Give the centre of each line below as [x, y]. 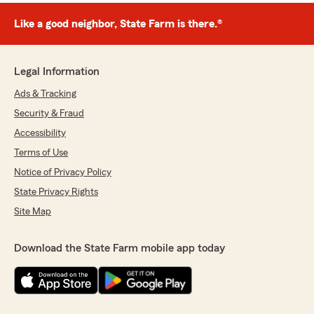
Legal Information [57, 72]
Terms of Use [41, 153]
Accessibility [40, 134]
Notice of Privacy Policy [63, 173]
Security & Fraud [49, 114]
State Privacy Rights [56, 192]
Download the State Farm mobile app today [120, 248]
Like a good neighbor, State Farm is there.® [118, 24]
